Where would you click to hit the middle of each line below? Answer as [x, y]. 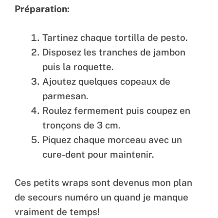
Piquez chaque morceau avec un [112, 139]
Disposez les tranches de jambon [114, 52]
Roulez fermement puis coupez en [116, 110]
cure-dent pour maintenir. [98, 154]
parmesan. [65, 96]
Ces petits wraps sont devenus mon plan [103, 183]
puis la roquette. [78, 66]
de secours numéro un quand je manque [101, 197]
